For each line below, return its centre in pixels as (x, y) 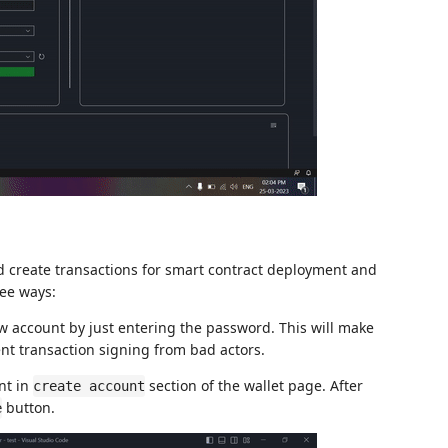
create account (89, 386)
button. (28, 407)
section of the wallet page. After (254, 385)
